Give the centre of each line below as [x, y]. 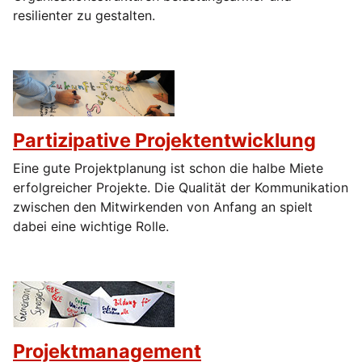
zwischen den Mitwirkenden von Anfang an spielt [163, 207]
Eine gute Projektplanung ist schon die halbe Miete [168, 168]
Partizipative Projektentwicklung [164, 141]
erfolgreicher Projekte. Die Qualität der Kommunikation [181, 188]
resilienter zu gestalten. [84, 16]
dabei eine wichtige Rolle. [91, 227]
